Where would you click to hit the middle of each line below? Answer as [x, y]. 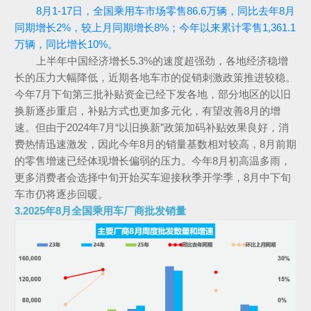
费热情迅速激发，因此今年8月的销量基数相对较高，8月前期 [155, 144]
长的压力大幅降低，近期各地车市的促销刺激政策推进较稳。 [155, 78]
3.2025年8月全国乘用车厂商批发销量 [100, 211]
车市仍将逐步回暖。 [61, 194]
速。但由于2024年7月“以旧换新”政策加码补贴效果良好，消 [151, 128]
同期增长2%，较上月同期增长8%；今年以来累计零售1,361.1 [155, 28]
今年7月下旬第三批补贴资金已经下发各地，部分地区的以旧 [152, 94]
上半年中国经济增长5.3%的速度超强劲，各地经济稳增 [162, 61]
